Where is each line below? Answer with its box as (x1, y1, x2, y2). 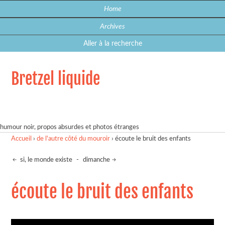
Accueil (11, 136, 32, 143)
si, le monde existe (19, 156, 73, 163)
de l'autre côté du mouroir (37, 136, 110, 143)
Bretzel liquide (11, 69, 100, 89)
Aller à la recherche (83, 40, 142, 47)
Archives (100, 23, 125, 30)
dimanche (83, 156, 110, 163)
